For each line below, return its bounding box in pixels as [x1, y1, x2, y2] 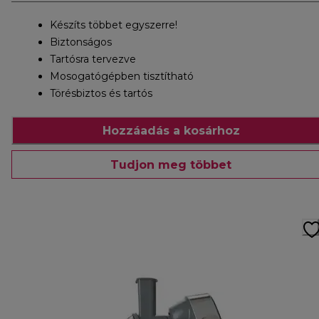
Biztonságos [50, 36, 112, 49]
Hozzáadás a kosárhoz [102, 123, 240, 137]
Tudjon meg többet [110, 157, 231, 172]
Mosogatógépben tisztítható [50, 70, 194, 83]
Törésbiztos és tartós [50, 87, 152, 100]
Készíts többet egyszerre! [50, 19, 177, 32]
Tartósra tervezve [50, 53, 136, 66]
